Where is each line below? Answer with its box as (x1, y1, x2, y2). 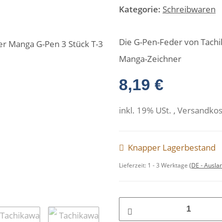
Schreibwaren (163, 3, 216, 15)
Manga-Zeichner (119, 53, 181, 64)
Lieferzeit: (119, 161, 148, 169)
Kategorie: (119, 3, 163, 15)
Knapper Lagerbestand (128, 142, 216, 153)
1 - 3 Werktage (148, 161, 189, 169)
